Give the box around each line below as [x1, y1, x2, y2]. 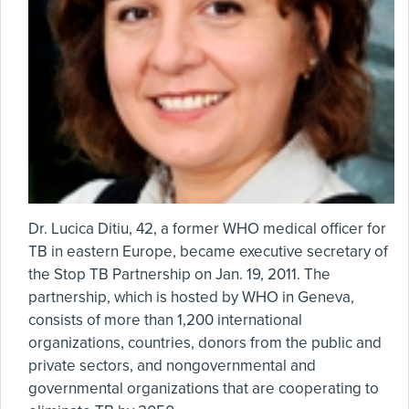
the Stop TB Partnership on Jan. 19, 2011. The [28, 265, 330, 284]
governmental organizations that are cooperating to [28, 379, 379, 398]
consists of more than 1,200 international [28, 310, 302, 330]
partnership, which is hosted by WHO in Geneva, [28, 288, 354, 307]
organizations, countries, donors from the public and [28, 333, 382, 352]
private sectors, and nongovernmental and [28, 356, 316, 375]
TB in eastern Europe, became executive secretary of [28, 242, 388, 261]
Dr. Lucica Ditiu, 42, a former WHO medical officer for [28, 219, 386, 238]
